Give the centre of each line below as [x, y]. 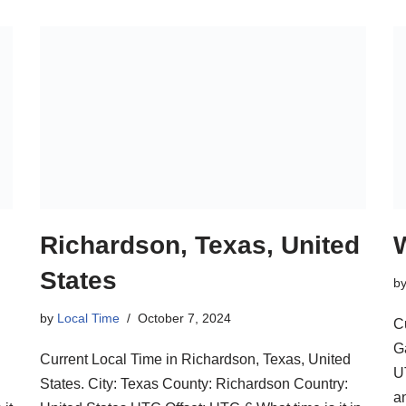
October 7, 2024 [184, 319]
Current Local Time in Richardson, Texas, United [195, 360]
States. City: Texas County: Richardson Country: [194, 384]
